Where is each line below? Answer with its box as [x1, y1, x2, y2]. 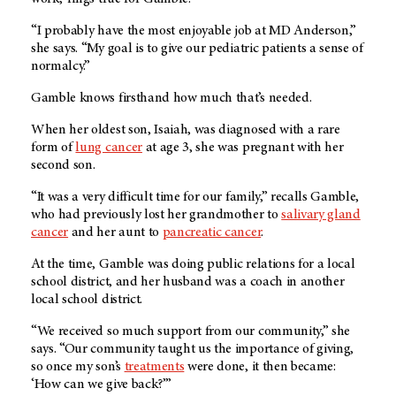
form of [31, 140, 76, 155]
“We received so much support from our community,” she [31, 324, 351, 339]
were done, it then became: [184, 359, 336, 374]
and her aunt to [68, 225, 163, 240]
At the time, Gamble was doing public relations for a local [31, 256, 355, 271]
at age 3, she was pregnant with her [141, 140, 344, 155]
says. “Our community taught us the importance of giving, [31, 341, 354, 356]
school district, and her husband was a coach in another [31, 274, 345, 289]
